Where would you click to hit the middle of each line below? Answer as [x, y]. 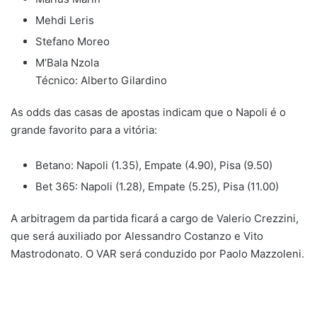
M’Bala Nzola [67, 62]
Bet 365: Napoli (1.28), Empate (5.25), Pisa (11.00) [157, 186]
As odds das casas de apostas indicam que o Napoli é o [148, 112]
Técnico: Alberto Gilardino [101, 80]
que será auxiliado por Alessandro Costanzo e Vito [137, 236]
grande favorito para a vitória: [84, 129]
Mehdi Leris [65, 20]
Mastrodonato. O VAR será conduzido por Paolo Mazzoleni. [157, 253]
